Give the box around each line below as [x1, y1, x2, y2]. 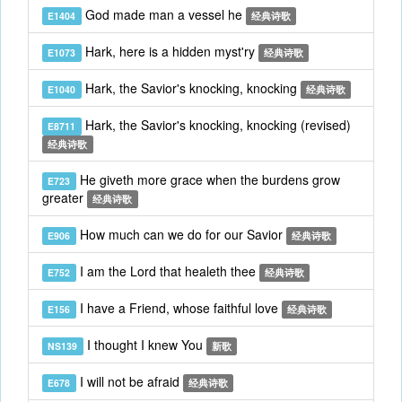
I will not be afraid [75, 372, 183, 390]
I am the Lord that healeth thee [75, 262, 259, 280]
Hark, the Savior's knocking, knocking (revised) [81, 116, 351, 134]
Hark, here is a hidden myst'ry [81, 42, 258, 60]
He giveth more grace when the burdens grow [75, 170, 340, 188]
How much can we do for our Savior [75, 225, 286, 243]
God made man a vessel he [81, 5, 246, 23]
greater [42, 188, 87, 206]
